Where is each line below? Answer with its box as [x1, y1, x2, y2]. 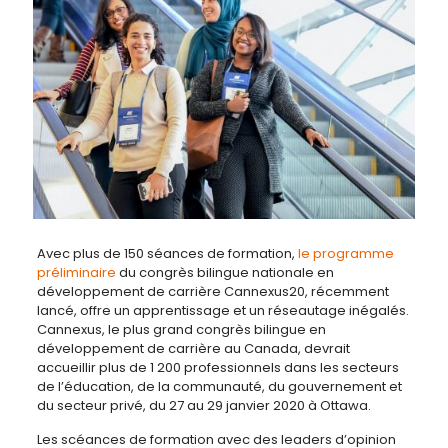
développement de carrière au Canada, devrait [36, 338, 350, 358]
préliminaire [36, 262, 116, 282]
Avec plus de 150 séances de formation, [36, 243, 298, 263]
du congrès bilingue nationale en [115, 262, 334, 282]
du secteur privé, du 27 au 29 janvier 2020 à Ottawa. [36, 395, 371, 415]
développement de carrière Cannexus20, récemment [36, 281, 389, 301]
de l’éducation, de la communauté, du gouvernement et [36, 376, 402, 396]
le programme [297, 243, 394, 263]
